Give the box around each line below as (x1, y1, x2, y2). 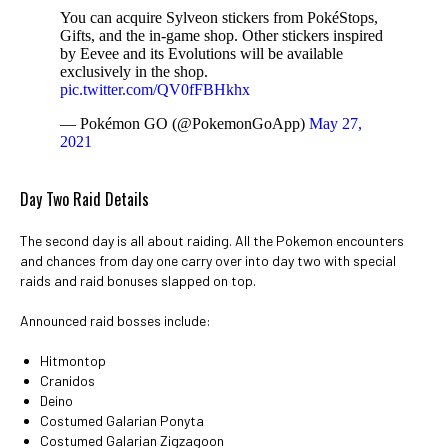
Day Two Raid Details (20, 187, 149, 211)
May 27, (309, 115, 362, 132)
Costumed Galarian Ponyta (40, 412, 204, 429)
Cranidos (40, 372, 95, 389)
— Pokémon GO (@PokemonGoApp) (60, 115, 309, 132)
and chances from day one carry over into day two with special (20, 252, 396, 269)
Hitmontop (40, 352, 106, 369)
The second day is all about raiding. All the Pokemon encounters (20, 232, 404, 249)
